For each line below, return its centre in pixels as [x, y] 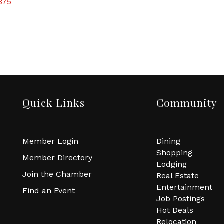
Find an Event [48, 191]
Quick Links [53, 102]
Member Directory [57, 158]
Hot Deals [175, 210]
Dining [168, 141]
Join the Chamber [57, 174]
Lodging [171, 164]
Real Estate [177, 176]
